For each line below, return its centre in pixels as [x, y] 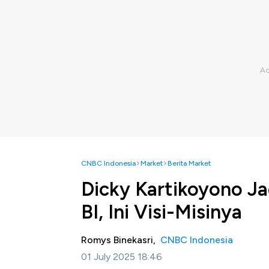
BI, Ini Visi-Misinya [162, 212]
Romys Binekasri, [121, 240]
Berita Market [189, 163]
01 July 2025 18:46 [122, 257]
